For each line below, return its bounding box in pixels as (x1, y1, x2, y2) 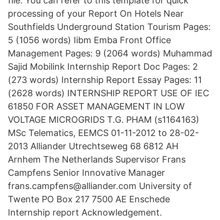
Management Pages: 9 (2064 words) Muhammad (8, 48, 212, 58)
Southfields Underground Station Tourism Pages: (8, 22, 211, 32)
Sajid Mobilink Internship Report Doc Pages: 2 (8, 61, 198, 72)
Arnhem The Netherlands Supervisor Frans (8, 154, 186, 165)
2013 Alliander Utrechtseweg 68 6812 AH (8, 141, 178, 151)
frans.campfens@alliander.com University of (8, 181, 192, 191)
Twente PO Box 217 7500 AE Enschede (8, 194, 170, 204)
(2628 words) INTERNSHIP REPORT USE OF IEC (8, 88, 209, 98)
